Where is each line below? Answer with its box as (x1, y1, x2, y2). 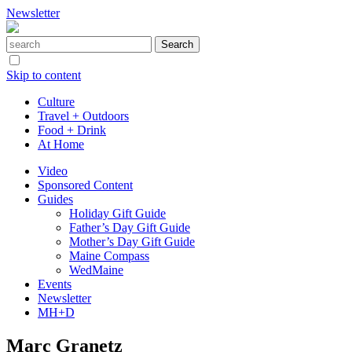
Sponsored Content (38, 178, 133, 192)
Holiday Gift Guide (69, 207, 166, 220)
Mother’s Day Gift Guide (69, 235, 195, 248)
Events (38, 277, 71, 291)
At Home (38, 137, 84, 151)
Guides (38, 192, 73, 206)
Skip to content (6, 68, 81, 82)
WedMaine (69, 263, 123, 277)
